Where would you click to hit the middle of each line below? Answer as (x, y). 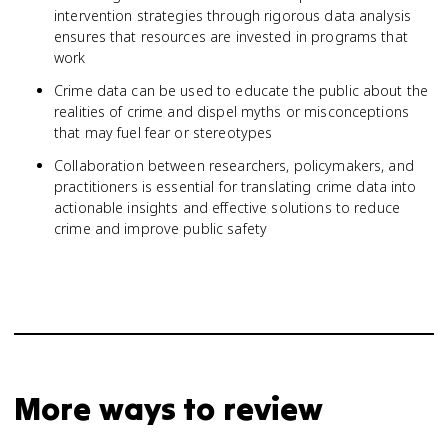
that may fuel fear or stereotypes (163, 132)
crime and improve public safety (161, 228)
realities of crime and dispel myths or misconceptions (231, 111)
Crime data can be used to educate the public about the (241, 90)
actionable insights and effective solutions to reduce (227, 207)
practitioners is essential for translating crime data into (235, 186)
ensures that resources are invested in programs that (231, 36)
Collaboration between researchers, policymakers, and (234, 165)
